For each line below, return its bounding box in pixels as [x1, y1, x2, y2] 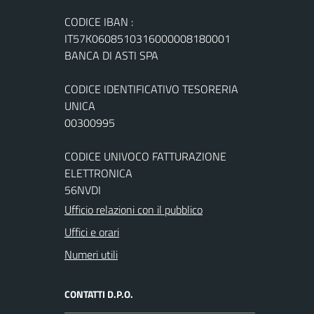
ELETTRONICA [64, 164, 132, 182]
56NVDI [64, 181, 101, 198]
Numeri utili [64, 245, 118, 263]
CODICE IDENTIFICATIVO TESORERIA [64, 80, 238, 97]
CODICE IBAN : [64, 13, 133, 30]
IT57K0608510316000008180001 [64, 29, 231, 47]
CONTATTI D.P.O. [64, 286, 133, 301]
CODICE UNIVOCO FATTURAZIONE [64, 147, 226, 165]
